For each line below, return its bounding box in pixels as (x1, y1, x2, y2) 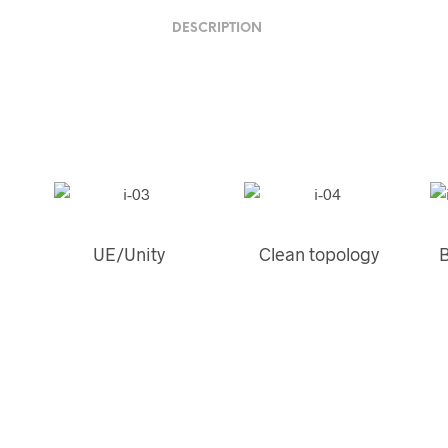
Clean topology (259, 243, 380, 266)
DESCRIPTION (171, 21, 262, 35)
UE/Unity (92, 243, 165, 266)
